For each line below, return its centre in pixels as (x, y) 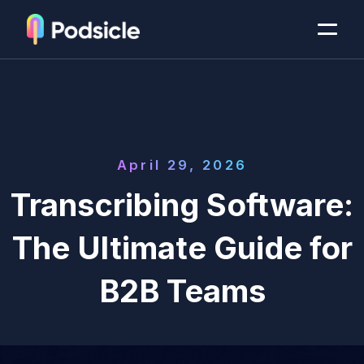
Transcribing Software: (182, 205)
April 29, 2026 (182, 165)
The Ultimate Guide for (182, 248)
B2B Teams (182, 291)
